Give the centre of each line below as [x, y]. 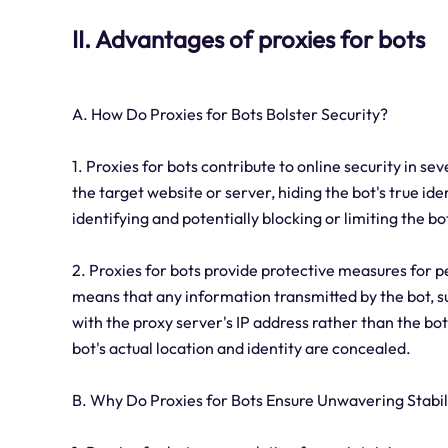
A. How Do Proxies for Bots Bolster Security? [230, 114]
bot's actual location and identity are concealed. [241, 348]
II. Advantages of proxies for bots [248, 39]
